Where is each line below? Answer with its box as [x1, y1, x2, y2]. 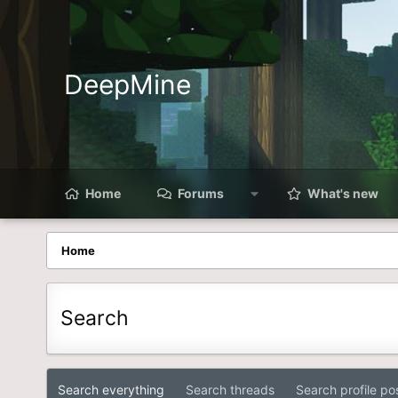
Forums [178, 186, 224, 201]
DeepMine [64, 68, 191, 100]
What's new [307, 186, 379, 201]
